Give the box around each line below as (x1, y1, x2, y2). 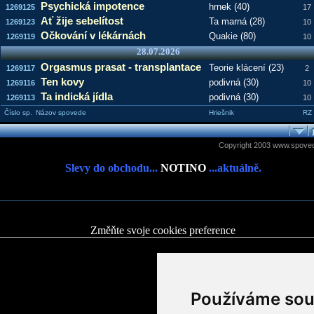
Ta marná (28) (208, 16, 265, 27)
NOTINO (160, 162, 206, 174)
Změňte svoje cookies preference (90, 224, 235, 236)
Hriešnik (208, 109, 234, 116)
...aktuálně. (205, 162, 261, 174)
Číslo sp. (4, 109, 32, 116)
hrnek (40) (208, 1, 250, 12)
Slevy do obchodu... (64, 162, 161, 174)
